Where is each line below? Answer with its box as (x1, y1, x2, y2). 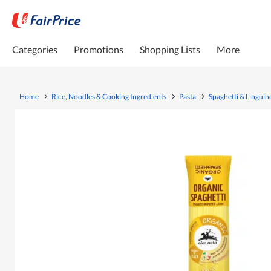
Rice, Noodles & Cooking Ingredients (51, 91, 166, 101)
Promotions (74, 43, 123, 55)
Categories (12, 43, 57, 55)
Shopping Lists (140, 43, 200, 55)
